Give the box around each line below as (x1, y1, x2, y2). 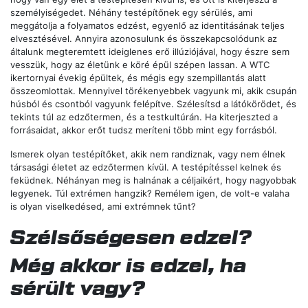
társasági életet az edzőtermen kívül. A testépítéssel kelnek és (10, 162, 281, 173)
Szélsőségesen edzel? (10, 224, 251, 247)
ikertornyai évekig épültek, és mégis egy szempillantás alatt (10, 73, 266, 84)
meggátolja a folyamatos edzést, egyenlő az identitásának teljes (10, 21, 285, 32)
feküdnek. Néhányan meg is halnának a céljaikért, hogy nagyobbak (10, 175, 296, 186)
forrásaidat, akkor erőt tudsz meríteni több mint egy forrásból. (10, 125, 277, 136)
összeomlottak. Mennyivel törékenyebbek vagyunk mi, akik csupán (10, 86, 297, 97)
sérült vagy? (10, 275, 144, 298)
